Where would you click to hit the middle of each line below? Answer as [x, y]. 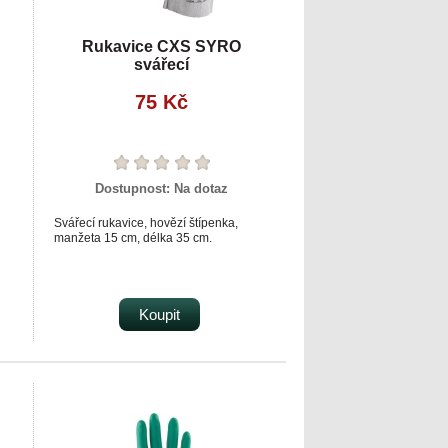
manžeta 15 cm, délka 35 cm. [133, 237]
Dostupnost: [134, 188]
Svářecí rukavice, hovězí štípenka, [146, 222]
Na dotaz [200, 188]
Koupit [159, 314]
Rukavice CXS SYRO [161, 46]
